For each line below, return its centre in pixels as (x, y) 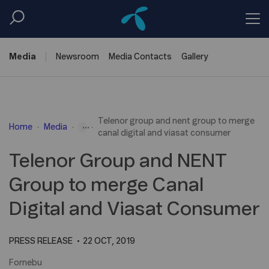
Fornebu (26, 263)
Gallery (195, 57)
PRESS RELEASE (41, 241)
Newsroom (77, 57)
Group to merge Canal (106, 185)
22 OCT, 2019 (109, 241)
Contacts (153, 57)
